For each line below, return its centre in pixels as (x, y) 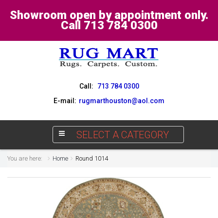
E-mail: (65, 101)
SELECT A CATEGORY (123, 135)
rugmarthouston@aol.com (122, 101)
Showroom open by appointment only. (109, 15)
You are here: (26, 158)
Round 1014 (92, 158)
